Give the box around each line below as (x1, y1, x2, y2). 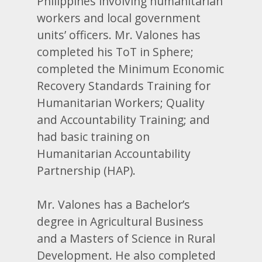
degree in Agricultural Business (37, 213, 204, 229)
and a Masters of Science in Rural (37, 230, 216, 246)
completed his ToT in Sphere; (37, 43, 194, 60)
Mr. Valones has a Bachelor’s (37, 196, 191, 212)
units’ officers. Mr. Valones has (37, 26, 201, 43)
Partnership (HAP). (37, 162, 136, 178)
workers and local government (37, 9, 201, 26)
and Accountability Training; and (37, 111, 211, 127)
